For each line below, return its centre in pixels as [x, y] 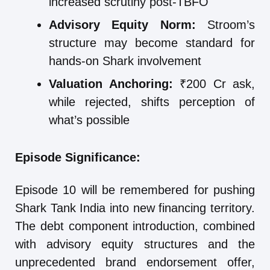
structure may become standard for [152, 42]
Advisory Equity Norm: [122, 24]
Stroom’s [225, 24]
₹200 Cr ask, [214, 83]
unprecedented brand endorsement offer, [135, 262]
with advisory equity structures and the [135, 244]
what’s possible [89, 120]
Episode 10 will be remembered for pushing [135, 190]
